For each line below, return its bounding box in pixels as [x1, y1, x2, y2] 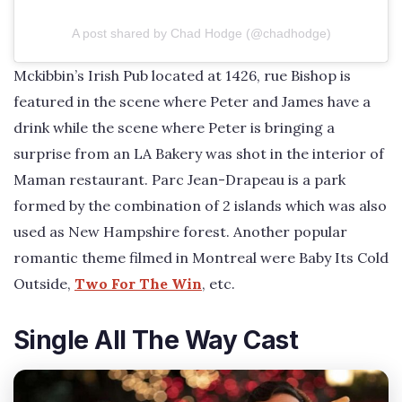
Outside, [13, 274, 74, 293]
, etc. [202, 274, 235, 293]
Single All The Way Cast [13, 324, 299, 355]
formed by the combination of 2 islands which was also [13, 196, 387, 214]
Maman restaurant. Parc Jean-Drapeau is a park [13, 170, 345, 188]
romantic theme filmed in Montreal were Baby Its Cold [13, 248, 389, 267]
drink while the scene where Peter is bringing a [13, 118, 335, 136]
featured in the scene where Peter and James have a [13, 92, 371, 110]
